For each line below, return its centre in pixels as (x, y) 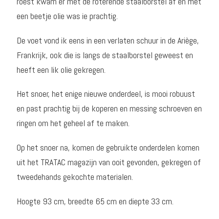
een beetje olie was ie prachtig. (67, 16)
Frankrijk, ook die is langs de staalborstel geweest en (105, 55)
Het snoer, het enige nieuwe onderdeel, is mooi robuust (106, 94)
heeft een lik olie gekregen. (61, 69)
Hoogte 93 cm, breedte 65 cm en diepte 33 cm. (95, 201)
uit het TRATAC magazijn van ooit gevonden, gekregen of (109, 162)
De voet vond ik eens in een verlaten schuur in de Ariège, (108, 40)
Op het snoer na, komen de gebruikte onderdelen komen (108, 148)
